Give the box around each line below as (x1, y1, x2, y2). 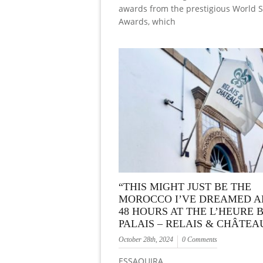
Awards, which (119, 16, 176, 28)
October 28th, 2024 (119, 235, 173, 244)
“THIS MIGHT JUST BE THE (119, 180, 251, 193)
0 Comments (182, 235, 217, 244)
